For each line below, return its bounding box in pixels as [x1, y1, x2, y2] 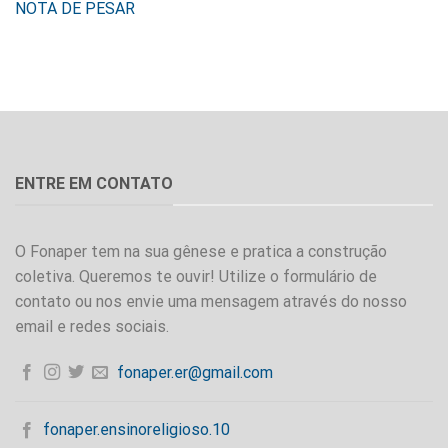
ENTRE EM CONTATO [15, 174, 173, 194]
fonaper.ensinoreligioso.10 [43, 420, 231, 440]
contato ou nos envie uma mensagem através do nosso [15, 291, 407, 311]
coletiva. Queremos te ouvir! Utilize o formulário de [15, 266, 377, 286]
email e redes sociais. [15, 316, 169, 336]
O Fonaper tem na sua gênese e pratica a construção [15, 241, 387, 261]
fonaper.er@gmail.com [116, 362, 273, 382]
